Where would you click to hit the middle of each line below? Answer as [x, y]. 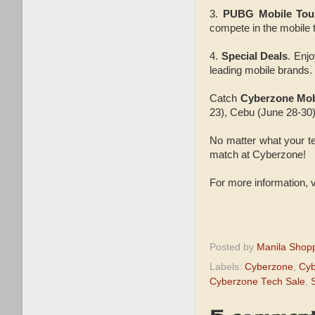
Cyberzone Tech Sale [257, 282]
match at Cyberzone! [259, 154]
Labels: [227, 267]
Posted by [233, 247]
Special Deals [255, 56]
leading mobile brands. [261, 70]
